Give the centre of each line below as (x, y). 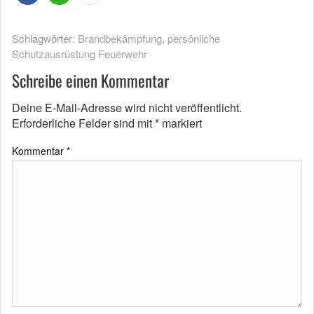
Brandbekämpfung (120, 38)
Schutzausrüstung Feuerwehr (80, 54)
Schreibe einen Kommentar (90, 81)
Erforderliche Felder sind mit (83, 123)
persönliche (194, 38)
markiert (180, 123)
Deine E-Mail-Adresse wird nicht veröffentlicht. (127, 108)
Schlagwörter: (45, 38)
